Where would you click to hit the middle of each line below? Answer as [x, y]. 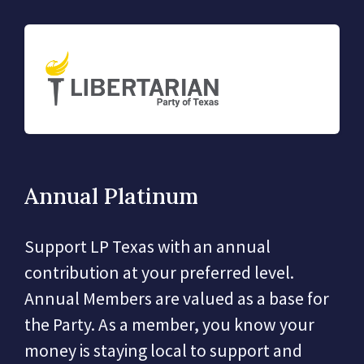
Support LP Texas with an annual [147, 246]
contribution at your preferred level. [159, 272]
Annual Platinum [111, 195]
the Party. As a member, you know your [169, 324]
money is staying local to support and [163, 350]
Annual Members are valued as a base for [177, 298]
